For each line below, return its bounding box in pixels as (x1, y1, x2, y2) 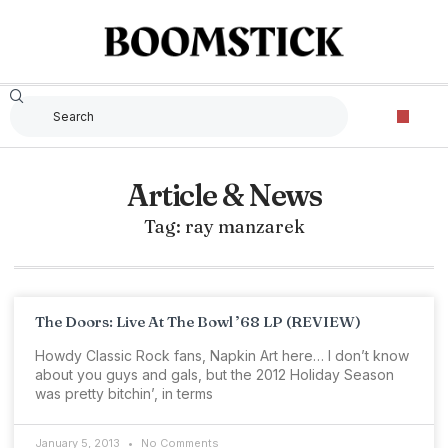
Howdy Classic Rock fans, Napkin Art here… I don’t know (35, 347, 409, 364)
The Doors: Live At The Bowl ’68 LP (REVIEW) (35, 312, 361, 331)
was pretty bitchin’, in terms (35, 385, 213, 402)
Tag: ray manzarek (143, 215, 305, 238)
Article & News (127, 177, 321, 214)
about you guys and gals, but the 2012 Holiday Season (35, 366, 394, 383)
